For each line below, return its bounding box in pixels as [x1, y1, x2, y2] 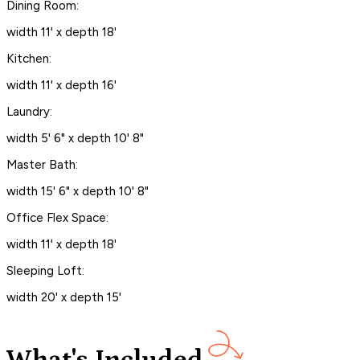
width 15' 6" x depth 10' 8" [6, 183, 149, 198]
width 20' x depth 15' [6, 289, 121, 305]
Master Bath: [6, 157, 78, 172]
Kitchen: [6, 51, 51, 66]
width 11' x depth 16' [6, 77, 117, 92]
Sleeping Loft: [6, 263, 84, 278]
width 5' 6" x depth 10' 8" [6, 130, 144, 145]
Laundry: [6, 104, 52, 119]
